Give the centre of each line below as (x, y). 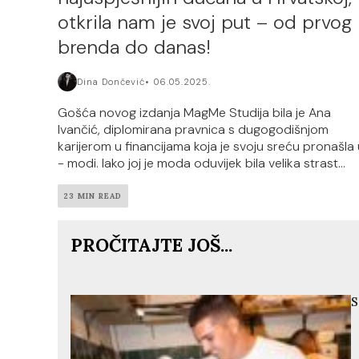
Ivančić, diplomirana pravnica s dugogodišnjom (193, 130)
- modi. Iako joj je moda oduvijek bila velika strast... (202, 163)
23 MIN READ (93, 196)
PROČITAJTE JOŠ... (151, 245)
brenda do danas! (134, 47)
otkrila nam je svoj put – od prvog (205, 22)
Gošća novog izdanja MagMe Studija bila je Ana (194, 113)
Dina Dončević (111, 82)
